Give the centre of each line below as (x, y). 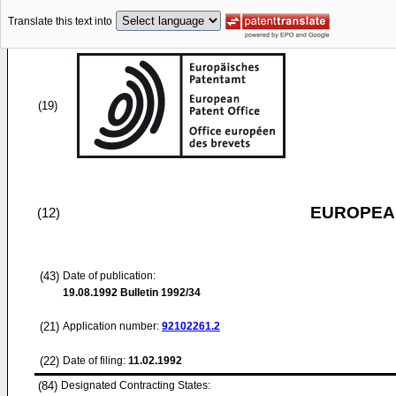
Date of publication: (109, 276)
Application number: (112, 326)
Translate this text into (60, 22)
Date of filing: (94, 361)
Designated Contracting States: (136, 385)
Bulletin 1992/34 (159, 293)
